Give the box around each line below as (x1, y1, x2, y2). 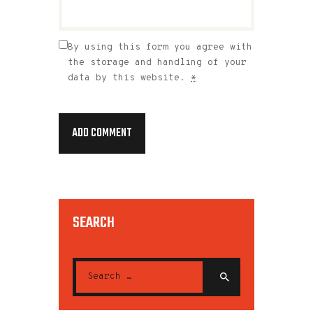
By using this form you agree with (68, 41, 252, 53)
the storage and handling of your (68, 57, 247, 68)
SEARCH (73, 211, 115, 235)
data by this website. (68, 72, 191, 84)
